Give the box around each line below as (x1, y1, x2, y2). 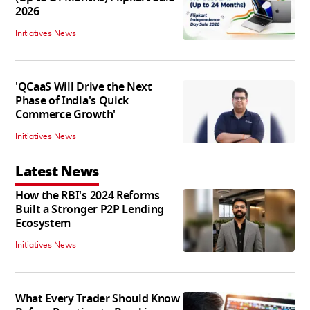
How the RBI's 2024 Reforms (15, 188, 160, 205)
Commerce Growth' (15, 107, 116, 124)
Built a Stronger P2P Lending (15, 201, 165, 219)
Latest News (15, 161, 99, 183)
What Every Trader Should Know (15, 291, 180, 308)
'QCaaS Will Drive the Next (15, 79, 152, 96)
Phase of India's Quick (15, 93, 129, 110)
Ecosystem (15, 215, 71, 232)
